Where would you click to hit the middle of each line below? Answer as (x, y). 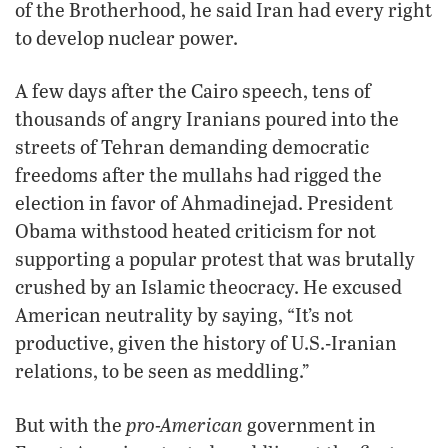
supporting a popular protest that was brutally (215, 258)
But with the (70, 424)
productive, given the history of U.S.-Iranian (206, 342)
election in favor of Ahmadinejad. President (204, 202)
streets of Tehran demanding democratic (192, 146)
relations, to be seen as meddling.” (162, 370)
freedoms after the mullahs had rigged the (198, 174)
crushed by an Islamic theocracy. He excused (208, 286)
